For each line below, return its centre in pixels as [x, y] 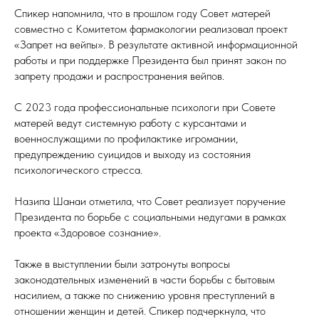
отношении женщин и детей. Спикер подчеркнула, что [140, 310]
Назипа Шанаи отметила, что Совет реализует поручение [150, 201]
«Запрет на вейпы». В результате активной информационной [156, 44]
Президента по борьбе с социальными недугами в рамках [150, 216]
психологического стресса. [78, 169]
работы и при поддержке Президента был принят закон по [150, 60]
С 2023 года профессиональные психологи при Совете [145, 107]
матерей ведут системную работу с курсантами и [130, 122]
